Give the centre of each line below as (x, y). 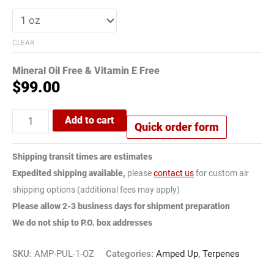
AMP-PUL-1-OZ (64, 254)
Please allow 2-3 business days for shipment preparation (121, 206)
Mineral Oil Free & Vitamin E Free (86, 71)
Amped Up (177, 254)
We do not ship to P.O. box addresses (82, 222)
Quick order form (177, 127)
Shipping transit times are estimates (82, 156)
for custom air (221, 173)
